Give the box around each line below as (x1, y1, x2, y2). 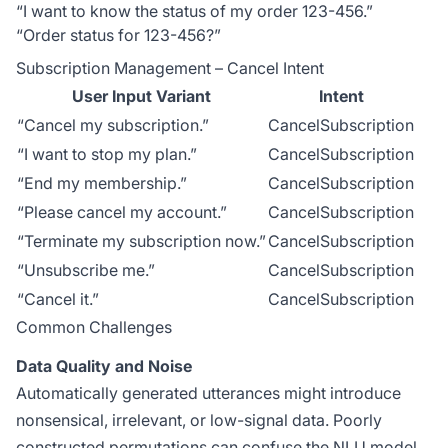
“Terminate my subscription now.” (17, 231, 266, 251)
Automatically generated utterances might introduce (16, 383, 401, 403)
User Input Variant (72, 86, 211, 106)
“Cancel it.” (17, 289, 99, 309)
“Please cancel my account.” (17, 202, 227, 222)
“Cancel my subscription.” (17, 115, 209, 135)
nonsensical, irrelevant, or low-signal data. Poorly (16, 410, 382, 430)
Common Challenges (16, 317, 172, 337)
